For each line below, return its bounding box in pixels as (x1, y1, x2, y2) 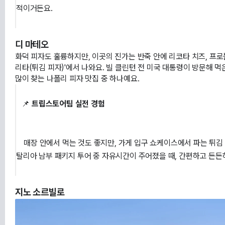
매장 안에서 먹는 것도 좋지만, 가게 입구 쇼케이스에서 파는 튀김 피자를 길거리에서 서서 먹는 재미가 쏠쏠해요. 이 (16, 138, 24, 148)
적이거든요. (16, 4, 53, 14)
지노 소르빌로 (15, 186, 65, 198)
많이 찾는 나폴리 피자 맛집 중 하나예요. (15, 74, 140, 84)
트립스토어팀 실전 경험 (32, 99, 105, 109)
